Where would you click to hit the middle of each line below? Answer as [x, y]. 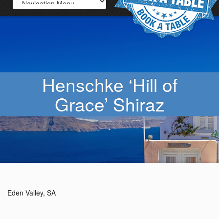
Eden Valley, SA [32, 193]
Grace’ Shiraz [109, 104]
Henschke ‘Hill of [109, 84]
